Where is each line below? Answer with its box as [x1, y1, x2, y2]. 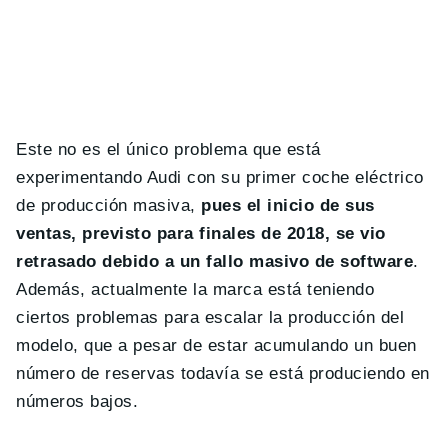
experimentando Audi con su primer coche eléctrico [16, 168, 424, 188]
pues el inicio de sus [201, 196, 375, 216]
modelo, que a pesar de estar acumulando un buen [16, 336, 417, 356]
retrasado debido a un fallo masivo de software [16, 252, 414, 272]
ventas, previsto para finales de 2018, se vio [16, 224, 386, 244]
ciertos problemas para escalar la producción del [16, 308, 405, 328]
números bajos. [16, 392, 139, 412]
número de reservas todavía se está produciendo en [16, 364, 430, 384]
